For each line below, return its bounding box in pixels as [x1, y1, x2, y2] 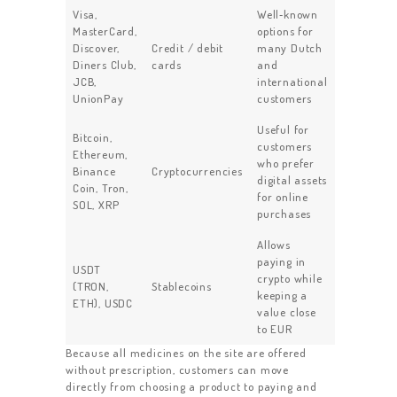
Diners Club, [73, 58, 136, 73]
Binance [73, 164, 116, 179]
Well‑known [257, 7, 318, 22]
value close [257, 305, 316, 320]
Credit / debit [152, 41, 224, 56]
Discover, [73, 41, 121, 56]
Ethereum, [73, 147, 128, 162]
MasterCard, [73, 24, 137, 39]
